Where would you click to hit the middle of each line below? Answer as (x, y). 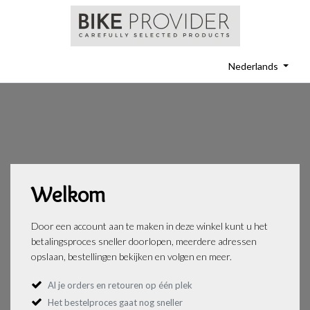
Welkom (68, 194)
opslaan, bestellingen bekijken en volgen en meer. (131, 256)
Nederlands (254, 66)
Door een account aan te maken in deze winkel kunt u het (149, 226)
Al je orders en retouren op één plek (120, 285)
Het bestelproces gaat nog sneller (115, 302)
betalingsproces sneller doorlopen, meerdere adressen (144, 241)
